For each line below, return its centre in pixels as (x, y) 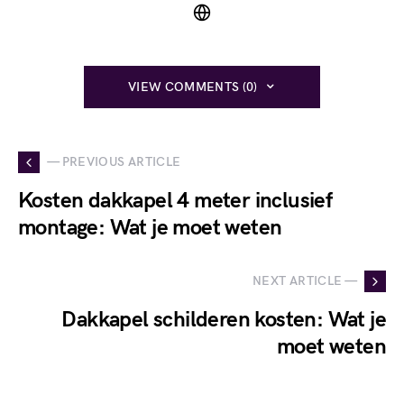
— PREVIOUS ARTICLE (114, 162)
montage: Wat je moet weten (150, 227)
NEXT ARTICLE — (305, 281)
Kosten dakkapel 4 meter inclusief (175, 200)
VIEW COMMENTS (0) (193, 87)
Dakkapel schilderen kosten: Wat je (224, 319)
